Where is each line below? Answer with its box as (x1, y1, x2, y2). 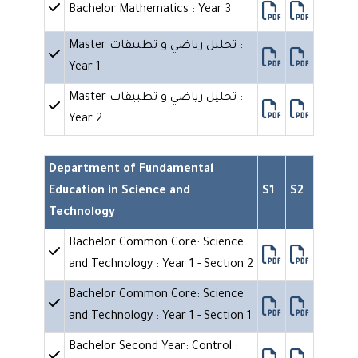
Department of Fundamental (49, 164, 213, 177)
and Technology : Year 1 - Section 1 (69, 311, 252, 324)
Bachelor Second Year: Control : (69, 341, 238, 355)
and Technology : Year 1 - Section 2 (69, 259, 253, 272)
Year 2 (69, 113, 102, 127)
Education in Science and (49, 185, 190, 199)
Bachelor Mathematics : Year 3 (69, 4, 231, 18)
